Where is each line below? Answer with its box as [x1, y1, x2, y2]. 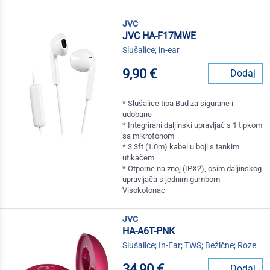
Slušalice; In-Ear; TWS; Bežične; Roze [122, 240, 257, 251]
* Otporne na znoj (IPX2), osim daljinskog [122, 164, 262, 174]
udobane [122, 110, 152, 119]
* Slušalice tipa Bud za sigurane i [122, 99, 234, 108]
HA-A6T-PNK [122, 225, 175, 237]
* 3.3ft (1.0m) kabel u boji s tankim [122, 142, 240, 152]
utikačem [122, 153, 155, 163]
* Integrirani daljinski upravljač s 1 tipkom [122, 121, 263, 130]
